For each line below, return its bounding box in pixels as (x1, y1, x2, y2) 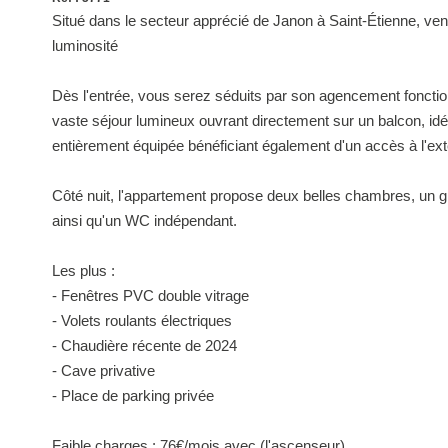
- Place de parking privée (52, 387, 214, 404)
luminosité (52, 37, 118, 54)
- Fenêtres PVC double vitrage (52, 287, 249, 304)
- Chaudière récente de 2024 (52, 337, 237, 354)
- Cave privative (52, 362, 155, 379)
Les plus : (52, 262, 115, 279)
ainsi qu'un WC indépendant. (52, 212, 237, 229)
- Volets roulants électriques (52, 312, 232, 329)
